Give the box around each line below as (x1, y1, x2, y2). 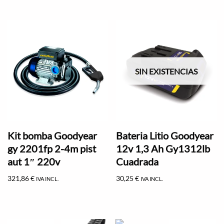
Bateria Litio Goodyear (116, 129, 214, 141)
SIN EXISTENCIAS (135, 66, 198, 76)
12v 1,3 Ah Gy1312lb (116, 142, 210, 154)
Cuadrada (116, 155, 159, 167)
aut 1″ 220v (7, 155, 60, 167)
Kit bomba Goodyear (7, 129, 97, 141)
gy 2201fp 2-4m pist (7, 142, 96, 154)
